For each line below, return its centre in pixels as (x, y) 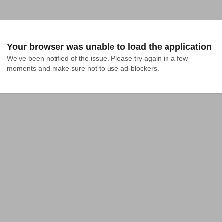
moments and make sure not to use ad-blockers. (83, 68)
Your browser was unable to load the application (109, 47)
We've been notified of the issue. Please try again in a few (97, 58)
